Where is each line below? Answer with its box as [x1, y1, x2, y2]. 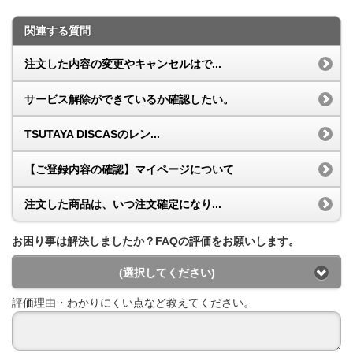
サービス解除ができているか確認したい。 [24, 92, 234, 106]
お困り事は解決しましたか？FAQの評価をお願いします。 [12, 235, 299, 248]
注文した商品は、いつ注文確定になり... [24, 198, 221, 211]
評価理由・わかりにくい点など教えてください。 [12, 295, 255, 309]
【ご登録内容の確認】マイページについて [24, 162, 234, 176]
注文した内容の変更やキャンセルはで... [24, 57, 221, 70]
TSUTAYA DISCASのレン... [24, 128, 160, 141]
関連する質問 [24, 24, 91, 38]
